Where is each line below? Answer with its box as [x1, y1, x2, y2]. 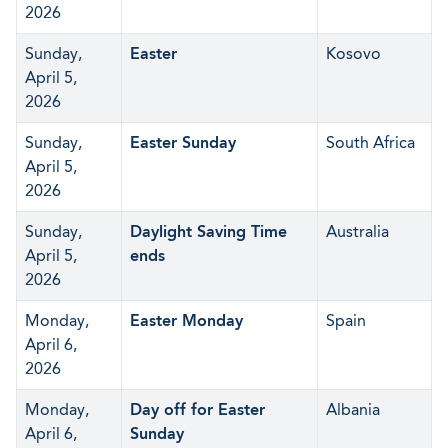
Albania [326, 400, 380, 419]
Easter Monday [130, 311, 243, 330]
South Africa [326, 133, 415, 152]
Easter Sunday [130, 133, 236, 152]
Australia [326, 222, 389, 241]
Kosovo [326, 44, 381, 63]
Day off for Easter [130, 400, 265, 419]
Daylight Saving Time [130, 222, 287, 241]
